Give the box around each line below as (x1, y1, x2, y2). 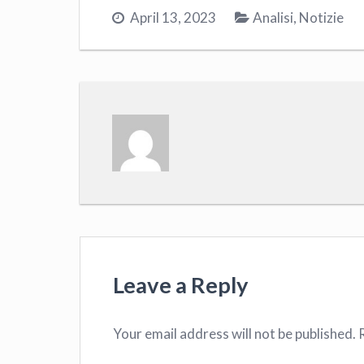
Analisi (253, 9, 293, 27)
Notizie (299, 9, 344, 27)
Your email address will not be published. (113, 324, 356, 342)
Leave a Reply (113, 271, 249, 299)
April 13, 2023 (130, 9, 216, 27)
